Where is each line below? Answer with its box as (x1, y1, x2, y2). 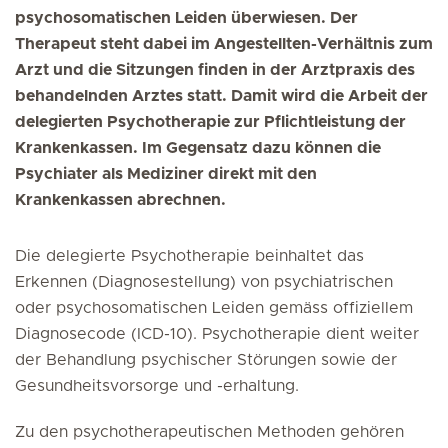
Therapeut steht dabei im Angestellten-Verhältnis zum (15, 36, 433, 52)
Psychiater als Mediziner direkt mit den (15, 166, 317, 182)
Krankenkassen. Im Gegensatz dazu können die (15, 140, 381, 156)
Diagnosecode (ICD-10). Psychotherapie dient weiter (15, 326, 419, 342)
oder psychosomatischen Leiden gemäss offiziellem (15, 300, 413, 316)
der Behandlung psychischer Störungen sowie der (15, 352, 397, 368)
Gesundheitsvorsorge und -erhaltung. (15, 378, 299, 394)
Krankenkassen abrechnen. (15, 192, 226, 208)
